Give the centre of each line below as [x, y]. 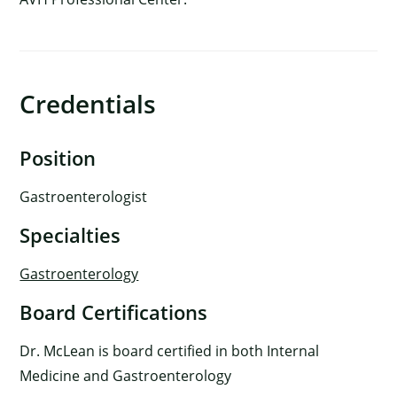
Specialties [70, 235]
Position [58, 158]
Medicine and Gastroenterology [126, 376]
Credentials [88, 104]
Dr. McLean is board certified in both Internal [170, 351]
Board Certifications [114, 312]
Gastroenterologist [84, 197]
